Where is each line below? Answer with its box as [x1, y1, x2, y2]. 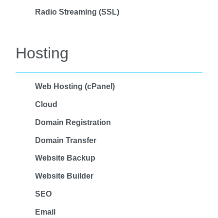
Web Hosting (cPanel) [35, 82, 115, 91]
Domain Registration [35, 118, 111, 127]
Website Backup [35, 154, 95, 163]
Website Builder [35, 172, 93, 181]
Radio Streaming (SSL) [35, 8, 119, 17]
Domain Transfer [35, 136, 96, 145]
